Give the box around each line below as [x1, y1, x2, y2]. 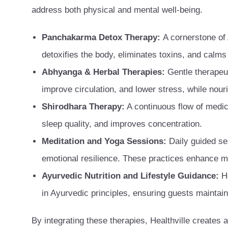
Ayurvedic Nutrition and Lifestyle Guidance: [42, 170, 221, 181]
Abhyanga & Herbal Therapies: [42, 67, 165, 77]
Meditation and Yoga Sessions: [42, 136, 166, 146]
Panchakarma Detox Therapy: [42, 32, 163, 42]
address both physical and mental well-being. [32, 5, 203, 15]
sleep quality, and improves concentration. [42, 119, 202, 129]
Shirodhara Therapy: [42, 101, 125, 111]
